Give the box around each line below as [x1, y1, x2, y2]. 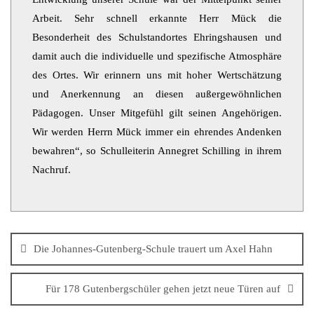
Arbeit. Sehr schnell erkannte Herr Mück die [32, 13, 282, 24]
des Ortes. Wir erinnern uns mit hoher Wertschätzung [32, 69, 282, 81]
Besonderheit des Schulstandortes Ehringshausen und [32, 32, 282, 43]
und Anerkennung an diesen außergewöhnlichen [32, 88, 282, 100]
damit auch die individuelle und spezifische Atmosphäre [32, 50, 282, 62]
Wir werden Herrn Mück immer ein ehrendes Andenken [32, 126, 282, 137]
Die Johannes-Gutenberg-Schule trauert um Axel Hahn [34, 243, 273, 254]
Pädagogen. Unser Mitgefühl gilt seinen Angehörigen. [32, 107, 282, 118]
